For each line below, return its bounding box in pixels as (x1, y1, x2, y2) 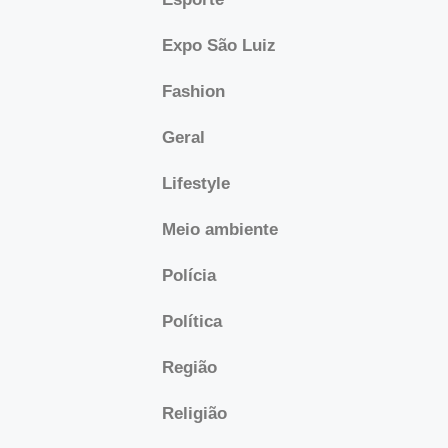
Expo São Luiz (162, 36, 276, 55)
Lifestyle (162, 174, 230, 193)
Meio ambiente (162, 220, 278, 239)
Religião (162, 404, 227, 423)
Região (162, 358, 217, 377)
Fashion (162, 82, 225, 101)
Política (162, 312, 222, 331)
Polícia (162, 266, 216, 285)
